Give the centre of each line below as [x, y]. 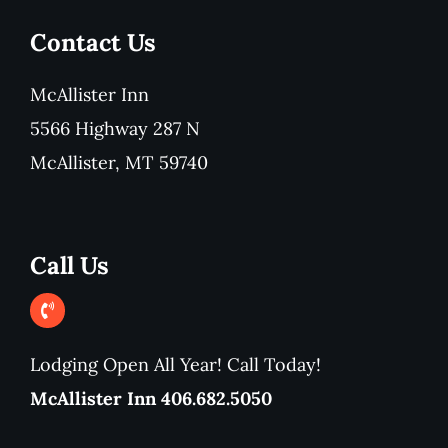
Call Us [69, 266]
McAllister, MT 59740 [118, 163]
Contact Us [92, 43]
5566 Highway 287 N [114, 129]
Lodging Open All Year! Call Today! [175, 365]
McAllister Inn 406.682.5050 [150, 399]
